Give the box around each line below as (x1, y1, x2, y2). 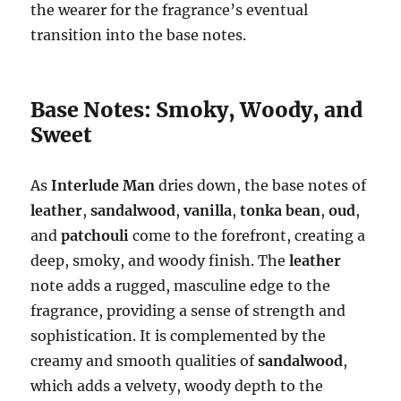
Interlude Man (51, 176, 156, 195)
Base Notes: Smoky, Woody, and (30, 97, 363, 124)
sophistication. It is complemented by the (30, 327, 327, 346)
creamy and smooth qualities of (30, 352, 259, 371)
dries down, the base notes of (155, 176, 367, 195)
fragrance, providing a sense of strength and (30, 302, 346, 320)
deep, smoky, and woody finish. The (30, 252, 290, 270)
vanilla (183, 201, 233, 220)
